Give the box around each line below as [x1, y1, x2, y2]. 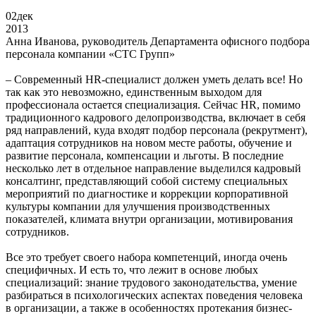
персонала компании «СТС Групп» [6, 47, 175, 60]
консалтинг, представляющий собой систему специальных [6, 174, 288, 187]
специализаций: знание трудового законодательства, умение [6, 276, 297, 288]
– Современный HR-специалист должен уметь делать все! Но [6, 73, 303, 85]
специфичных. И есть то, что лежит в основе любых [6, 263, 258, 276]
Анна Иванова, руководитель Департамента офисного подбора [6, 35, 310, 47]
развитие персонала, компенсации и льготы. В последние [6, 149, 284, 162]
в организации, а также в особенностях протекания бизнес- [6, 301, 292, 314]
